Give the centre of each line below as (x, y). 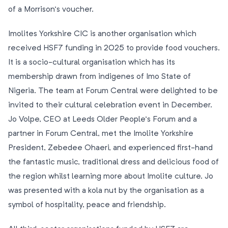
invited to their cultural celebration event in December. (111, 105)
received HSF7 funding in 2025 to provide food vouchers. (114, 48)
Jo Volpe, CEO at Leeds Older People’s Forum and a (103, 120)
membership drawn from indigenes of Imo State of (99, 77)
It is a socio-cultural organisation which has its (92, 63)
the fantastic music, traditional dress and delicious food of (113, 162)
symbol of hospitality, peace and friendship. (87, 205)
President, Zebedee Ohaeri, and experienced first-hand (110, 148)
